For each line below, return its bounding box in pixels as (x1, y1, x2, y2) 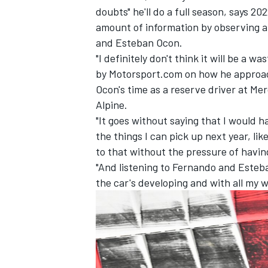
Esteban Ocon (115, 35, 179, 49)
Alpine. (96, 98, 127, 111)
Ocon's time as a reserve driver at (96, 82, 250, 96)
